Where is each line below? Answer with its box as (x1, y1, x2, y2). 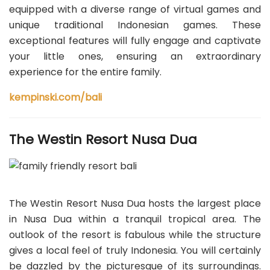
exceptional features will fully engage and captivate (9, 33, 261, 48)
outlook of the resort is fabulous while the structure (9, 227, 261, 242)
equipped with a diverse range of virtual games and (9, 2, 261, 16)
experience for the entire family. (9, 64, 162, 79)
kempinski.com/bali (9, 90, 102, 104)
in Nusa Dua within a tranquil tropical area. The (9, 212, 261, 226)
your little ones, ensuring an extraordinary (9, 49, 261, 63)
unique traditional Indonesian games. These (9, 17, 261, 32)
